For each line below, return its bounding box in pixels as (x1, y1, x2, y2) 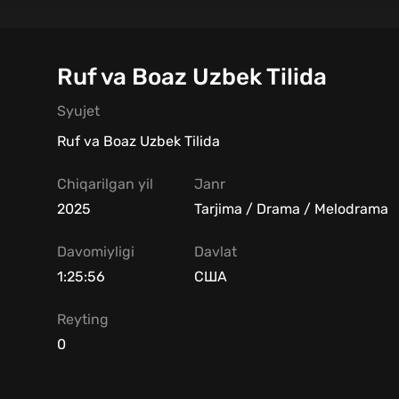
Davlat (194, 242, 237, 260)
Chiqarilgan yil (57, 175, 153, 192)
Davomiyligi (57, 242, 134, 260)
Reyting (57, 310, 109, 328)
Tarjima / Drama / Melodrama (194, 199, 388, 217)
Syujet (57, 102, 100, 119)
